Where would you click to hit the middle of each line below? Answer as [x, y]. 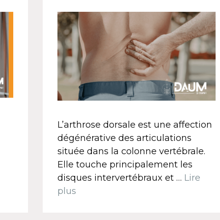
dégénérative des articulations [124, 138]
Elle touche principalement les [125, 165]
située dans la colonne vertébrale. [131, 151]
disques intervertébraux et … [121, 178]
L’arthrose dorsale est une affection [135, 125]
